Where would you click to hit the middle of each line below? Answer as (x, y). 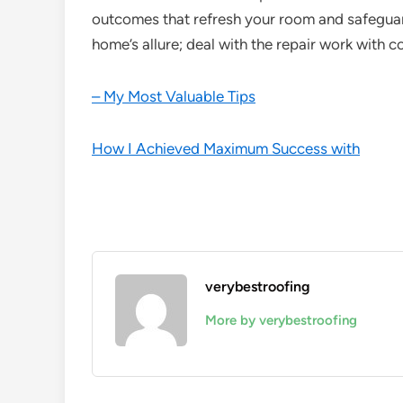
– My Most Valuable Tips (174, 96)
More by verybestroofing (281, 320)
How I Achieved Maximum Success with (226, 148)
